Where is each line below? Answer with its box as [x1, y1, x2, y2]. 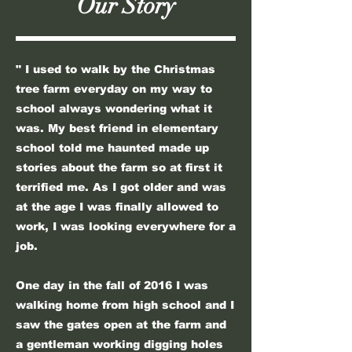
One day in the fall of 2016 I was [16, 279, 208, 291]
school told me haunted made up [16, 141, 209, 154]
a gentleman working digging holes [16, 338, 223, 350]
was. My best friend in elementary [16, 122, 218, 134]
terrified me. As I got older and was [16, 181, 226, 193]
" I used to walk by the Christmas [16, 63, 215, 75]
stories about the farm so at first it [16, 161, 222, 174]
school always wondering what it [16, 102, 212, 115]
